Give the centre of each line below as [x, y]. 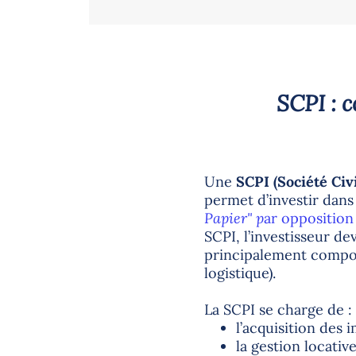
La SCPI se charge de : [278, 309]
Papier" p [234, 218]
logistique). [240, 273]
